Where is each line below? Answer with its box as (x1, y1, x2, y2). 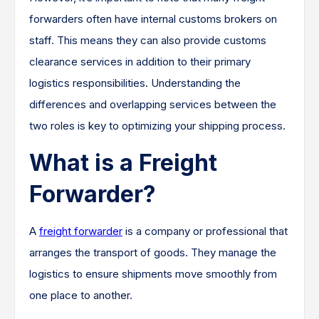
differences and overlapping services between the (29, 97, 276, 111)
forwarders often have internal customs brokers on (29, 11, 277, 26)
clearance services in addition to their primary (29, 54, 251, 68)
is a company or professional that (122, 224, 288, 238)
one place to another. (29, 288, 132, 302)
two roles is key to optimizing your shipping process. (29, 118, 286, 132)
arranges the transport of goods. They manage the (29, 245, 276, 259)
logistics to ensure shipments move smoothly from (29, 266, 277, 281)
